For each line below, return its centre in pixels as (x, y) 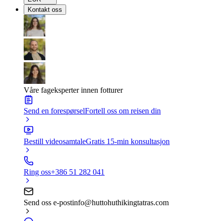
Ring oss (37, 172)
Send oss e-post (48, 203)
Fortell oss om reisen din (123, 111)
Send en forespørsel (54, 111)
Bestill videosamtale (55, 141)
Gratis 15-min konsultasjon (128, 141)
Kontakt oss (45, 10)
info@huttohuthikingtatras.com (120, 203)
